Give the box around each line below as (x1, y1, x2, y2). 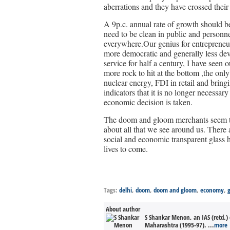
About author (106, 204, 140, 214)
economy (200, 185, 224, 195)
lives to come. (104, 143, 148, 154)
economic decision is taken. (104, 97, 193, 107)
